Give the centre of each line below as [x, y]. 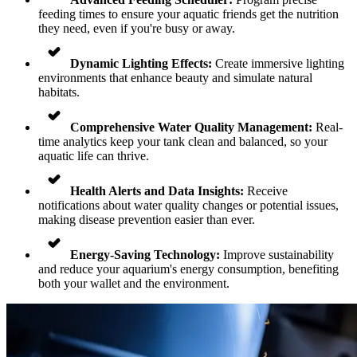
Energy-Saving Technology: [145, 254]
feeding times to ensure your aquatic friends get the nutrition [188, 14]
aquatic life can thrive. [94, 155]
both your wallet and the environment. [134, 283]
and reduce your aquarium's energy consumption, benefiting [188, 269]
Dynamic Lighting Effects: [141, 63]
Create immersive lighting [278, 63]
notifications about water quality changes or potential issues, [188, 205]
